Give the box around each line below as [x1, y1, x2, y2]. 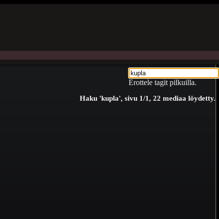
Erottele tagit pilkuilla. [129, 78, 197, 87]
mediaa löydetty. [161, 94, 216, 102]
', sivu [119, 94, 139, 102]
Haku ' [80, 94, 101, 102]
